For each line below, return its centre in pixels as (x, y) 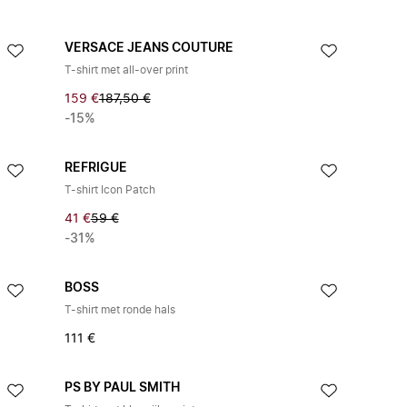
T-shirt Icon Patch (109, 190)
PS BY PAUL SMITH (122, 388)
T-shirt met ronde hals (119, 310)
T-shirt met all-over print (126, 70)
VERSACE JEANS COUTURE (149, 48)
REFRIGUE (95, 168)
